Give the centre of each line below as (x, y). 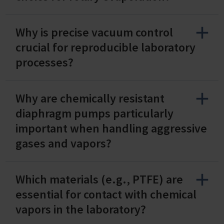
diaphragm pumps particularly (94, 113)
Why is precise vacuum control (94, 32)
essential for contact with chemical (106, 194)
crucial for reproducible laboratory (105, 47)
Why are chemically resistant (90, 98)
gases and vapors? (63, 143)
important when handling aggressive (111, 128)
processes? (44, 62)
